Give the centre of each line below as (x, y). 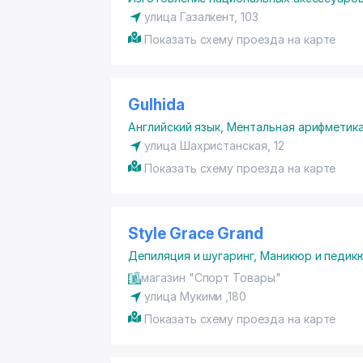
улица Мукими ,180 (196, 296)
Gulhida (156, 105)
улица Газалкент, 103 (201, 17)
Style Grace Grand (196, 234)
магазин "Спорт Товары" (211, 278)
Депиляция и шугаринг (191, 256)
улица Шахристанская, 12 (214, 145)
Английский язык (175, 127)
